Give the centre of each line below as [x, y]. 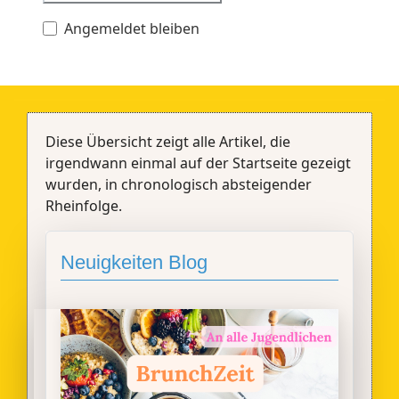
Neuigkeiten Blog [134, 262]
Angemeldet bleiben [132, 28]
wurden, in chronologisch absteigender [178, 184]
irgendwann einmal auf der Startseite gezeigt [198, 163]
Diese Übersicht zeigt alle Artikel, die [167, 141]
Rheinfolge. [83, 205]
